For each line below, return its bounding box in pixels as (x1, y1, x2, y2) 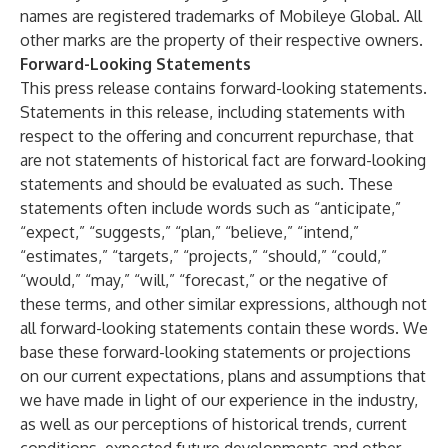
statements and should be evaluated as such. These (20, 174, 393, 194)
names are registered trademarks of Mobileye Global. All (20, 6, 422, 26)
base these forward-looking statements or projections (20, 342, 411, 362)
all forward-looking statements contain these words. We (20, 318, 428, 338)
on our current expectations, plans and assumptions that (20, 366, 426, 386)
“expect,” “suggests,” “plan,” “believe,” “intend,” (20, 222, 359, 242)
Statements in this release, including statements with (20, 102, 405, 122)
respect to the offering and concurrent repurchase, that (20, 126, 414, 146)
